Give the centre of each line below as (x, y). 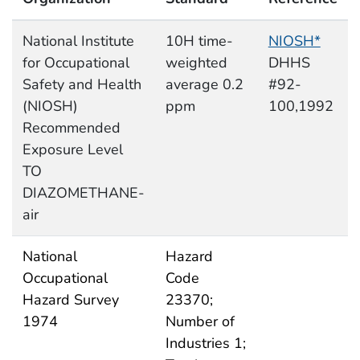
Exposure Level (72, 150)
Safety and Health (82, 85)
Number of (200, 322)
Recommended (71, 128)
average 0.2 (204, 85)
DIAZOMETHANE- (83, 193)
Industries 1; (205, 344)
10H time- (199, 41)
